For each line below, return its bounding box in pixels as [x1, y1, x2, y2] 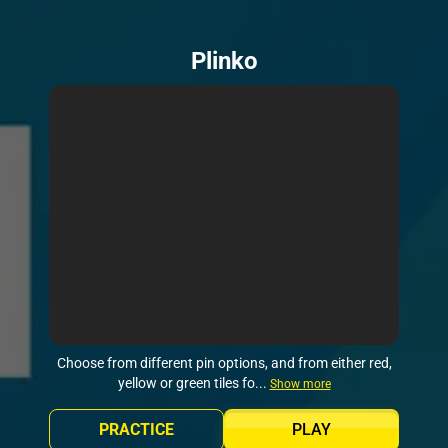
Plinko [190, 46, 258, 75]
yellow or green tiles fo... [117, 374, 270, 391]
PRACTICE [99, 419, 174, 439]
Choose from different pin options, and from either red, [56, 354, 392, 371]
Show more [269, 376, 331, 391]
